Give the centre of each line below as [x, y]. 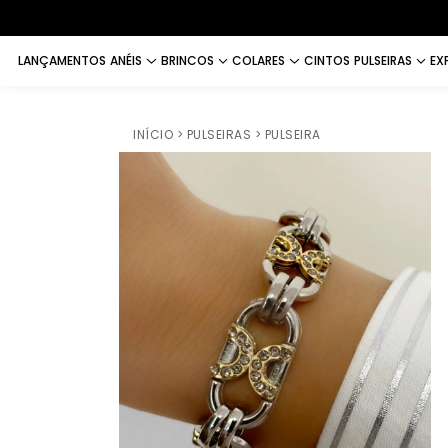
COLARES [258, 60]
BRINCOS [187, 60]
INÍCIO [153, 134]
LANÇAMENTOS [62, 60]
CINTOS [326, 60]
